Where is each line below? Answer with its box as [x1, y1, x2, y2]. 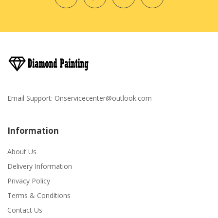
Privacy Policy [7, 176, 50, 185]
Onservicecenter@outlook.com [54, 93, 152, 103]
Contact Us [7, 205, 42, 215]
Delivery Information [7, 161, 72, 171]
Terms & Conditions [7, 190, 71, 200]
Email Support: [7, 93, 54, 103]
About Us [7, 146, 36, 156]
